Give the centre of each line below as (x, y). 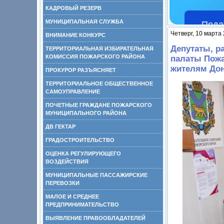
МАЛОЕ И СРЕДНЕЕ (72, 196)
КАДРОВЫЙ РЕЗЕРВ (73, 8)
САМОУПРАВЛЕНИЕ (73, 91)
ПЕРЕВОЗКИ (62, 183)
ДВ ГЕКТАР (60, 126)
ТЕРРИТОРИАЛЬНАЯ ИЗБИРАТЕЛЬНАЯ (99, 48)
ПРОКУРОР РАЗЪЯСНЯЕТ (81, 70)
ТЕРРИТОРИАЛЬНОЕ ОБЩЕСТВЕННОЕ (99, 83)
